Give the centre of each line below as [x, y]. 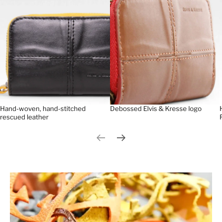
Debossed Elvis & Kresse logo [156, 109]
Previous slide [121, 142]
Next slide [143, 142]
